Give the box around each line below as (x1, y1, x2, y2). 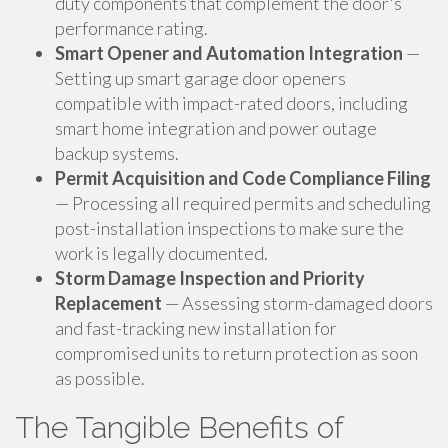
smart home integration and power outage (55, 117, 377, 139)
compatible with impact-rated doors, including (55, 92, 408, 114)
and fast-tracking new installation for (55, 317, 337, 339)
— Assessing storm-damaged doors (162, 292, 433, 314)
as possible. (55, 367, 145, 389)
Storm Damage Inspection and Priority (55, 267, 365, 289)
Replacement (55, 292, 162, 314)
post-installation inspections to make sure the (55, 217, 404, 239)
